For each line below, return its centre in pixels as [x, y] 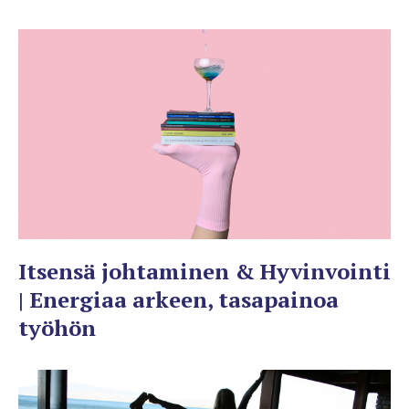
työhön [57, 327]
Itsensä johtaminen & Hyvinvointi [204, 271]
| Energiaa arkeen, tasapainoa [178, 299]
